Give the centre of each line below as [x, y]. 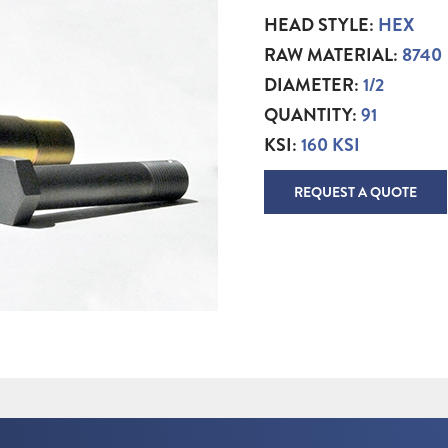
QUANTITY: [312, 115]
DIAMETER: [313, 85]
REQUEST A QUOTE [355, 192]
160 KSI [330, 145]
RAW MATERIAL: [333, 55]
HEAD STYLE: [321, 25]
